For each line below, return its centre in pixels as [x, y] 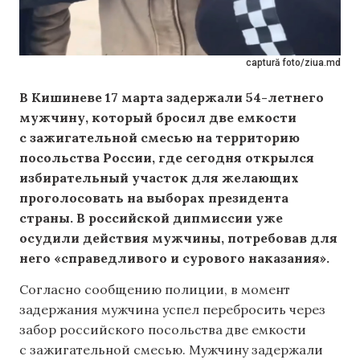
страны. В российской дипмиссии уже [151, 218]
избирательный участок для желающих [159, 178]
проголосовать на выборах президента [154, 198]
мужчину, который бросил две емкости [158, 117]
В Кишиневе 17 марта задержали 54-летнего [172, 97]
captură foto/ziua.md [293, 63]
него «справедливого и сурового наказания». [174, 258]
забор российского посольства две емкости [163, 330]
